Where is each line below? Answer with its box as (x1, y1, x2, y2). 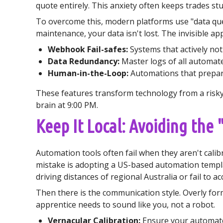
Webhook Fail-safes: (48, 44, 128, 55)
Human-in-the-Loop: (48, 68, 128, 79)
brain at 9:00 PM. (36, 100, 98, 111)
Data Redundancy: (48, 56, 119, 67)
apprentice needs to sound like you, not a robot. (36, 199, 215, 210)
